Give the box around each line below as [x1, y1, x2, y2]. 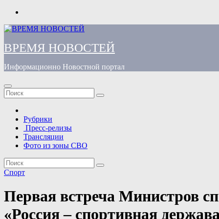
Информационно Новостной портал [4, 63, 125, 71]
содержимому [3, 25, 49, 33]
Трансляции [23, 132, 64, 141]
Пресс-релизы [23, 124, 72, 132]
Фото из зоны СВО [23, 141, 88, 150]
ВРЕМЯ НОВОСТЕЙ [4, 41, 115, 54]
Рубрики [23, 115, 52, 123]
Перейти [3, 7, 32, 16]
